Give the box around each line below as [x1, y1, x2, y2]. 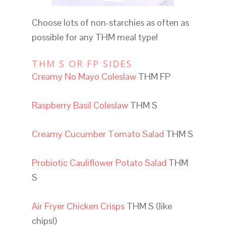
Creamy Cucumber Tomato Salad [31, 128, 164, 140]
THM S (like [124, 200, 172, 212]
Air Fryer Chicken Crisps [31, 200, 125, 212]
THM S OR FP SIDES [31, 57, 132, 70]
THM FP [136, 70, 171, 82]
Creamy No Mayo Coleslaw [31, 70, 136, 82]
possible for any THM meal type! [31, 31, 158, 43]
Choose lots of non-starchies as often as [31, 16, 189, 28]
